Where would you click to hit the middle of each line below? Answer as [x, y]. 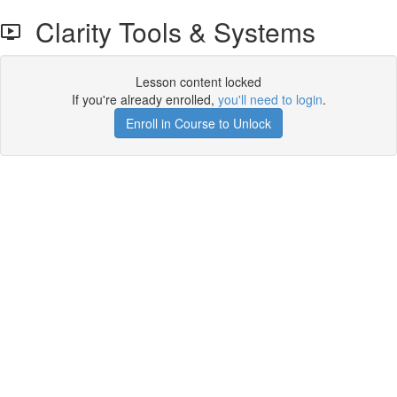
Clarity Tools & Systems [168, 31]
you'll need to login [270, 99]
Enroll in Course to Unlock [198, 123]
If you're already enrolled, [144, 99]
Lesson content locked [198, 82]
